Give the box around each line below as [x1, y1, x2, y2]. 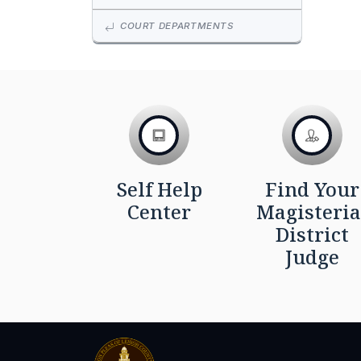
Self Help [115, 176, 202, 203]
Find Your [264, 176, 359, 203]
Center [127, 198, 191, 226]
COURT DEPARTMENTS [117, 20, 234, 32]
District [275, 221, 349, 248]
